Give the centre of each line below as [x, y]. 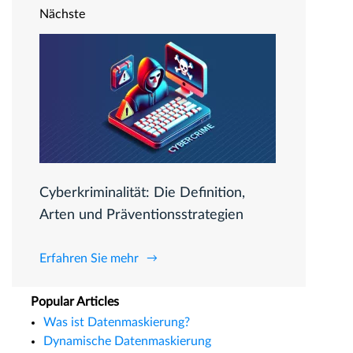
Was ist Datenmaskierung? [117, 323]
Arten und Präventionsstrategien [141, 216]
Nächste [62, 15]
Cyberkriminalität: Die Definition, [142, 193]
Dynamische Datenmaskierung [127, 342]
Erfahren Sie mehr [89, 259]
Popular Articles [75, 302]
